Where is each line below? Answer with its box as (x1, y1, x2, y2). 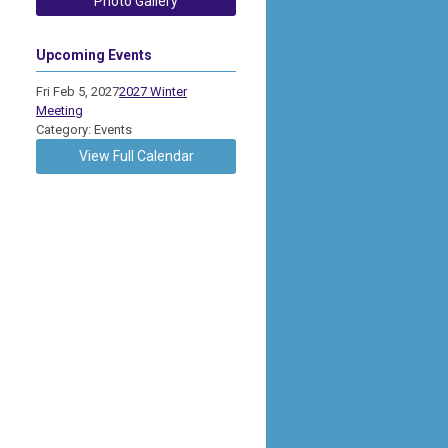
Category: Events (36, 121, 132, 137)
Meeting (36, 102, 83, 118)
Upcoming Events (36, 46, 152, 63)
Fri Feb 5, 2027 (36, 83, 119, 99)
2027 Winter (119, 83, 187, 99)
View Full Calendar (78, 147, 194, 164)
